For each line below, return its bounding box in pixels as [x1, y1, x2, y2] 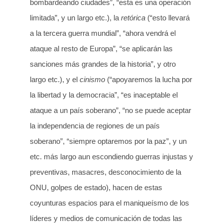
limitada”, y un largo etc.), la [30, 13, 121, 22]
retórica [121, 13, 145, 22]
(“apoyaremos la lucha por [105, 75, 192, 84]
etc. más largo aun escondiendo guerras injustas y [30, 152, 193, 161]
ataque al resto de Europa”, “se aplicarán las [30, 44, 173, 53]
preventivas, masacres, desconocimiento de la [30, 167, 181, 176]
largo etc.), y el [30, 75, 80, 84]
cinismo [80, 75, 105, 84]
